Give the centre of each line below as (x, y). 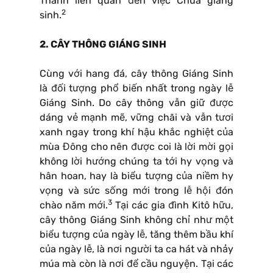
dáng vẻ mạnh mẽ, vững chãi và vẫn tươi (136, 117)
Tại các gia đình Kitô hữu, (173, 205)
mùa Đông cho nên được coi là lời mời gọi (136, 146)
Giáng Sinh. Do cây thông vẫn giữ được (136, 102)
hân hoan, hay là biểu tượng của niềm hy (136, 175)
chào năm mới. (74, 205)
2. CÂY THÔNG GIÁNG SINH (103, 44)
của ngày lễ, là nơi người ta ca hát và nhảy (136, 249)
